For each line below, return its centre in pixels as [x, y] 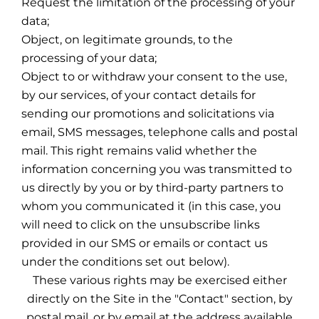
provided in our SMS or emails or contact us [145, 243]
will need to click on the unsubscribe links [141, 225]
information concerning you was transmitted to [157, 169]
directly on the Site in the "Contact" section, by [159, 299]
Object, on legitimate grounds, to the [127, 40]
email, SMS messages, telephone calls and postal [159, 132]
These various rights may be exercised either [159, 280]
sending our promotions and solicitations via [148, 114]
